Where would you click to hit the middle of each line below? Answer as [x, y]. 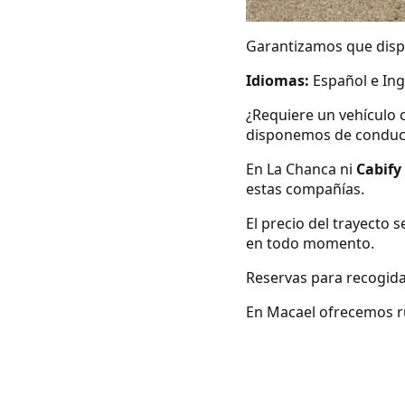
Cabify [379, 169]
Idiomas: [278, 80]
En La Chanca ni [301, 169]
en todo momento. [310, 243]
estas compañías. [305, 188]
